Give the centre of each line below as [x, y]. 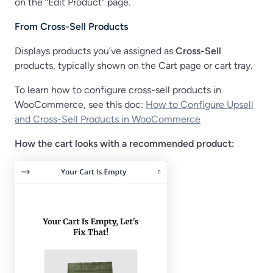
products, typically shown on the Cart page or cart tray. [133, 66]
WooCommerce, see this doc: [80, 105]
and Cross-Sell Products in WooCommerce [108, 119]
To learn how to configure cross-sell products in [118, 90]
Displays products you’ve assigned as [95, 51]
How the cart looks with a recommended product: [125, 144]
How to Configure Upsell [200, 105]
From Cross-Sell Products [71, 27]
